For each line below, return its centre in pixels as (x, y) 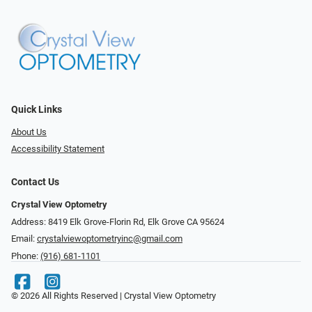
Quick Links (37, 109)
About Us (29, 132)
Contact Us (35, 182)
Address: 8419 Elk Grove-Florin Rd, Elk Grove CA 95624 (118, 221)
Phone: (26, 256)
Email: (24, 239)
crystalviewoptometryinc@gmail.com (110, 239)
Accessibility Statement (58, 149)
